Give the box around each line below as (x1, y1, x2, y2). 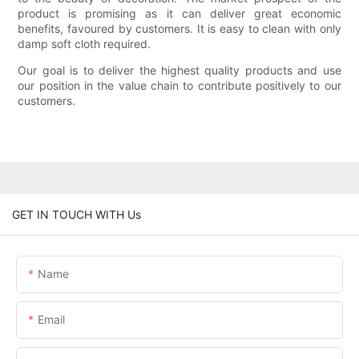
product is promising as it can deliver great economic (18, 6, 341, 21)
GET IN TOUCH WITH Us (12, 207, 141, 221)
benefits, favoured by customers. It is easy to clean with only (18, 22, 341, 36)
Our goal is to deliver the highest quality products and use (18, 63, 341, 78)
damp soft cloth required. (18, 37, 151, 51)
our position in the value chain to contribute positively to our (18, 79, 341, 93)
